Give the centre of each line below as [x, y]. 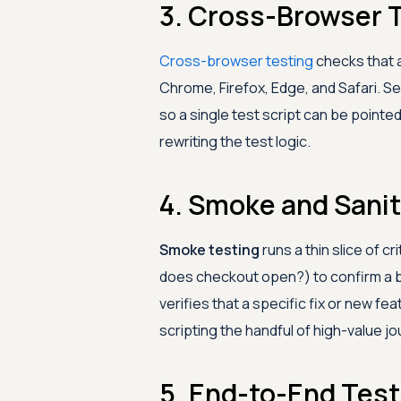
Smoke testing [209, 250]
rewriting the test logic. [235, 141]
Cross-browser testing [236, 61]
